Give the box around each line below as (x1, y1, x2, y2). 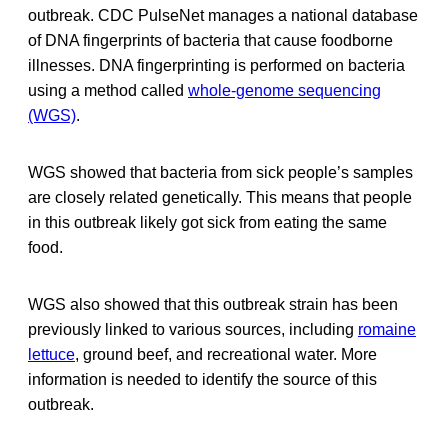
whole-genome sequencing (188, 81, 381, 99)
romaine (358, 320, 416, 338)
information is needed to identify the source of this (28, 370, 377, 388)
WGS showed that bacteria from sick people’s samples (28, 163, 413, 181)
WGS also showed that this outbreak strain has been (28, 295, 398, 313)
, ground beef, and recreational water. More (75, 345, 377, 363)
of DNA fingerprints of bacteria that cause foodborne (28, 31, 393, 49)
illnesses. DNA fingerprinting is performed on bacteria (28, 56, 405, 74)
